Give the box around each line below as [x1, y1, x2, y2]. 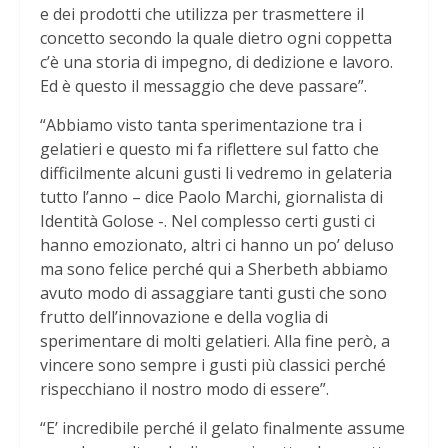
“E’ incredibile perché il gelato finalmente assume [40, 417, 405, 440]
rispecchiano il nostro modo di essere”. [40, 378, 329, 401]
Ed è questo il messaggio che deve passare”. [40, 75, 367, 98]
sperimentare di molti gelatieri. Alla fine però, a [40, 330, 390, 353]
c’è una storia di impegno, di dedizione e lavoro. [40, 51, 393, 74]
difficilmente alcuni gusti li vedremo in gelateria [40, 162, 392, 185]
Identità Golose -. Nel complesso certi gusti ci [40, 210, 375, 233]
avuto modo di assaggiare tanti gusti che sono [40, 282, 387, 305]
